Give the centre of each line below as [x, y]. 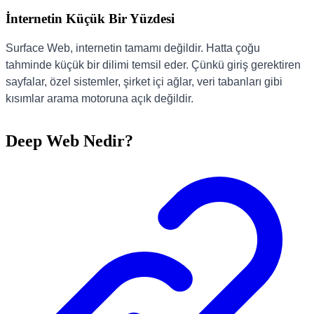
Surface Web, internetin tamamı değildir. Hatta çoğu [133, 48]
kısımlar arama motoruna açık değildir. [100, 98]
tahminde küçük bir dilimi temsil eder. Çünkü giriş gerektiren [153, 64]
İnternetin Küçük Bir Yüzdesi [90, 18]
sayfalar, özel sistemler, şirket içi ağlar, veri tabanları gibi [144, 81]
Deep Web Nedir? [69, 141]
